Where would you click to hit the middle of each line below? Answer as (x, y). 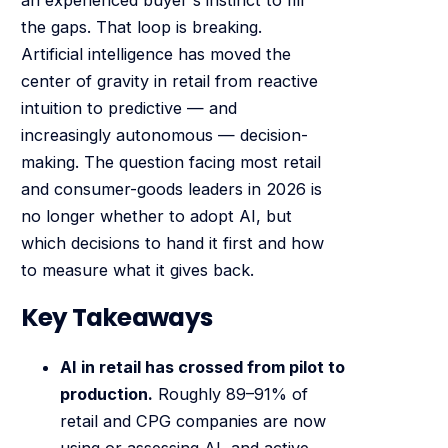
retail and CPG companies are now (192, 420)
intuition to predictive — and (128, 107)
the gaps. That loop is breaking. (141, 26)
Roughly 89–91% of (230, 393)
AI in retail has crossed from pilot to (202, 366)
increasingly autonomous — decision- (164, 134)
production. (106, 393)
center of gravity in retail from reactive (169, 80)
